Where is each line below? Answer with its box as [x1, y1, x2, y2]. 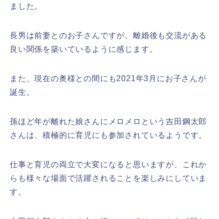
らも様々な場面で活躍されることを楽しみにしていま [10, 174, 207, 182]
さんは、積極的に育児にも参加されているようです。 [10, 131, 207, 139]
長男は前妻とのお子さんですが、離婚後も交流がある [10, 31, 207, 40]
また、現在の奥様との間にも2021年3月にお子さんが [10, 74, 206, 83]
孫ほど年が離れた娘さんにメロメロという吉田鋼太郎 [10, 117, 207, 126]
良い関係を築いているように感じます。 [10, 44, 158, 53]
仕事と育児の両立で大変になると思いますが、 [10, 160, 182, 169]
